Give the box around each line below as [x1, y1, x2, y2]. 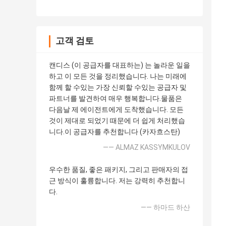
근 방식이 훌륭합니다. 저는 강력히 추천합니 [49, 177, 185, 185]
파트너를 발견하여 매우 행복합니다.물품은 [49, 94, 182, 103]
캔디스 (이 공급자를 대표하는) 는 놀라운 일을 [49, 61, 190, 70]
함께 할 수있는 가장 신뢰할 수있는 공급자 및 [49, 83, 187, 92]
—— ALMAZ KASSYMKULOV [103, 143, 190, 152]
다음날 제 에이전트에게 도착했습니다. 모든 [49, 105, 184, 114]
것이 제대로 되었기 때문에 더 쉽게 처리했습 [49, 117, 185, 125]
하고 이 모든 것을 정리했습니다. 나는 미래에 [49, 72, 187, 81]
